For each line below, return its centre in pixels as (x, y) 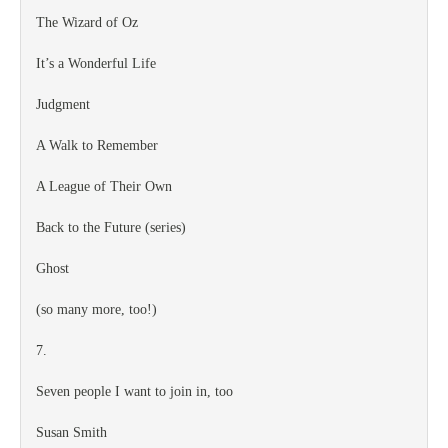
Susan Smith (71, 432)
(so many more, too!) (96, 309)
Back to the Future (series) (111, 227)
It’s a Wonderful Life (96, 63)
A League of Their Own (104, 186)
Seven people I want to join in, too (134, 391)
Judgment (63, 104)
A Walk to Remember (97, 145)
